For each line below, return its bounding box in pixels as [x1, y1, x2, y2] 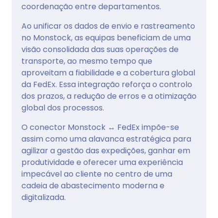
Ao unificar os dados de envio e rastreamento [21, 20, 195, 32]
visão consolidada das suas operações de [21, 44, 179, 55]
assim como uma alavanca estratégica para [21, 133, 191, 145]
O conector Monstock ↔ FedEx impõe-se [21, 122, 179, 133]
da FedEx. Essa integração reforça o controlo [21, 79, 192, 91]
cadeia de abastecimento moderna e [21, 180, 164, 192]
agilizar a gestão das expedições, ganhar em [21, 145, 190, 157]
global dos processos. [21, 102, 104, 114]
